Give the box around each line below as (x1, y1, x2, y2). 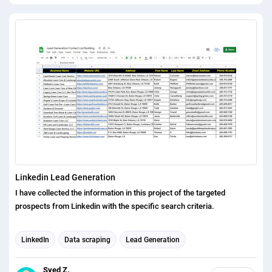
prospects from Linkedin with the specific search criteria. (15, 202, 214, 211)
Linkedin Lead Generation (15, 172, 115, 183)
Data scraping (64, 235, 110, 244)
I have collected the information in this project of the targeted (15, 188, 225, 198)
